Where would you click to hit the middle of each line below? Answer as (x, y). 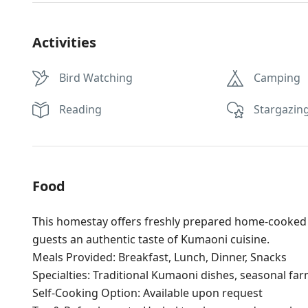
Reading (80, 109)
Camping (277, 78)
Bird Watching (96, 78)
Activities (64, 42)
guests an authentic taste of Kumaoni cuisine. (151, 239)
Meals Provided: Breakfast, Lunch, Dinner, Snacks (159, 257)
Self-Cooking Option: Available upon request (147, 293)
